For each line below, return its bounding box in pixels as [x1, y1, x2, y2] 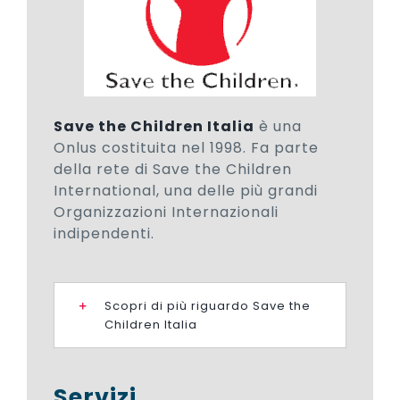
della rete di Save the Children [54, 159, 292, 180]
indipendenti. [54, 223, 154, 245]
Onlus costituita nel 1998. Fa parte [54, 137, 319, 159]
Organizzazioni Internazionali [54, 202, 279, 223]
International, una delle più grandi [54, 180, 318, 202]
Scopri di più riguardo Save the [104, 297, 311, 315]
